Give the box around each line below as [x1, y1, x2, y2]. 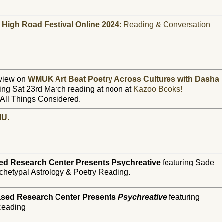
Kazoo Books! [133, 85, 182, 93]
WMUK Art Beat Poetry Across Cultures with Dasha [28, 75, 219, 83]
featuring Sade [161, 158, 214, 166]
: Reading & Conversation [119, 20, 210, 29]
